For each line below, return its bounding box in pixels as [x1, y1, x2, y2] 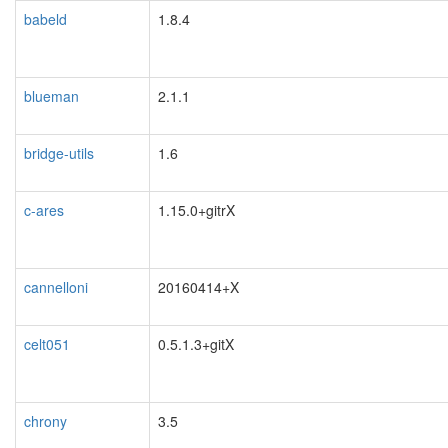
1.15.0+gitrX [158, 199, 235, 220]
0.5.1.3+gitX [158, 333, 234, 354]
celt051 [24, 333, 70, 354]
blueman [24, 85, 79, 106]
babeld [24, 8, 67, 29]
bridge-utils [24, 142, 94, 163]
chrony [24, 410, 67, 431]
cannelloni [24, 276, 88, 297]
